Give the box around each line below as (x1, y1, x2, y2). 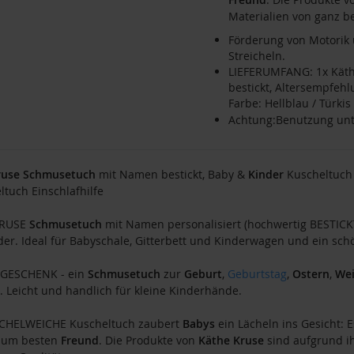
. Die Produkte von (98, 333, 198, 348)
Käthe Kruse (198, 333, 264, 348)
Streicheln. (228, 47, 285, 63)
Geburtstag (227, 266, 287, 282)
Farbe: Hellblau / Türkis (228, 95, 351, 111)
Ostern (292, 266, 330, 282)
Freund (60, 333, 99, 348)
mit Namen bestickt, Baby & (95, 167, 248, 183)
